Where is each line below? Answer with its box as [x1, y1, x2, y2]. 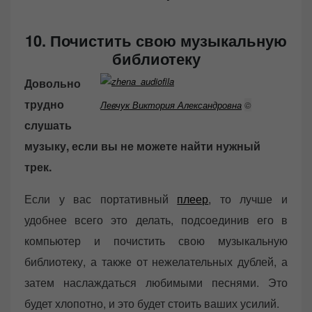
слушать [24, 116, 72, 133]
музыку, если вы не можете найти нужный [24, 137, 260, 154]
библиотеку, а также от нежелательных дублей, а [24, 253, 288, 270]
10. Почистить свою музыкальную [25, 29, 287, 52]
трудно [24, 95, 64, 112]
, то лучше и [208, 190, 288, 207]
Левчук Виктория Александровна [100, 98, 242, 112]
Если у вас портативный [24, 190, 178, 207]
